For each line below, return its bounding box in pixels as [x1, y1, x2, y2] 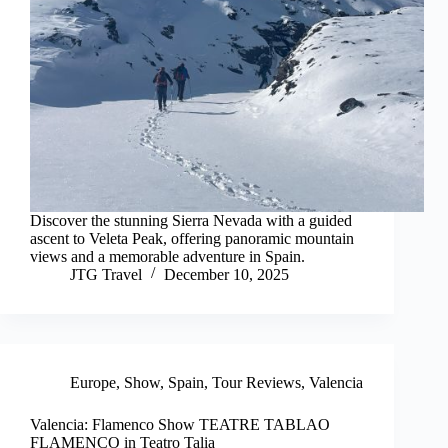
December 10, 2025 [164, 265, 289, 283]
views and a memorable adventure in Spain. [30, 247, 305, 265]
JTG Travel [70, 265, 142, 283]
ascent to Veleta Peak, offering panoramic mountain [30, 229, 354, 247]
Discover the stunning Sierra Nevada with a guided [30, 211, 352, 229]
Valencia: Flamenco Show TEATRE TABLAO [30, 415, 330, 433]
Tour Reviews [212, 373, 301, 391]
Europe [70, 373, 116, 391]
